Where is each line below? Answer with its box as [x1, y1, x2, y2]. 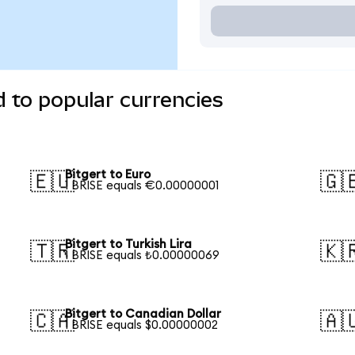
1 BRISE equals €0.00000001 [65, 180, 219, 193]
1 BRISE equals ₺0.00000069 [65, 249, 220, 261]
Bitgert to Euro [65, 169, 151, 181]
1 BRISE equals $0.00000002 [65, 319, 219, 331]
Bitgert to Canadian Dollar [65, 307, 222, 320]
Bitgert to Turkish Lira [65, 238, 193, 250]
